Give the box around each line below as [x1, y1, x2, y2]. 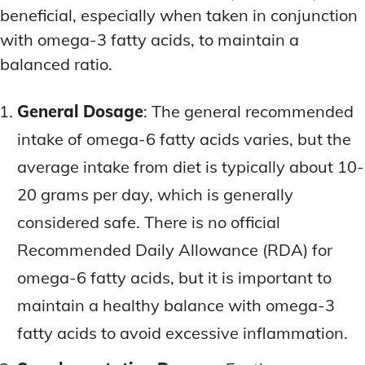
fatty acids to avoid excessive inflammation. [17, 323, 348, 344]
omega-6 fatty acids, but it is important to [17, 267, 332, 288]
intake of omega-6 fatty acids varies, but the [17, 129, 351, 150]
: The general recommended [143, 101, 354, 122]
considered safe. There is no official [17, 212, 280, 233]
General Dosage [17, 101, 143, 122]
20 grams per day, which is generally [17, 184, 293, 205]
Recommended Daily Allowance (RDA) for [17, 240, 332, 261]
